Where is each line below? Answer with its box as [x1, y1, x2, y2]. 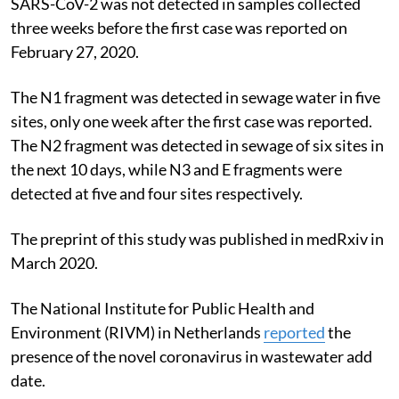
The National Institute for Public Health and [11, 297, 314, 318]
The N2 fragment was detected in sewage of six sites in [11, 134, 384, 155]
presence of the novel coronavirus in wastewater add [11, 346, 372, 366]
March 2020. [11, 252, 98, 273]
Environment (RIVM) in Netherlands [11, 322, 264, 342]
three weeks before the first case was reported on [11, 17, 347, 37]
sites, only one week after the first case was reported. [11, 110, 372, 131]
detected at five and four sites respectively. [11, 183, 303, 203]
